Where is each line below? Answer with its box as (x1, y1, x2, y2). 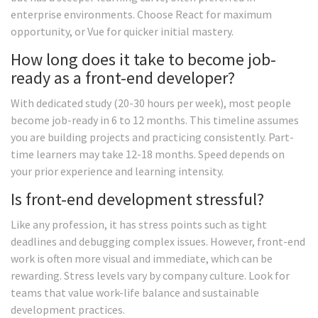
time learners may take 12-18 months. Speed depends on (11, 147, 285, 162)
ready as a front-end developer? (11, 67, 235, 89)
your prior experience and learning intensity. (11, 164, 224, 179)
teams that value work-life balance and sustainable (11, 285, 259, 300)
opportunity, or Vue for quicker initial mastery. (11, 24, 234, 39)
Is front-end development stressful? (11, 188, 264, 211)
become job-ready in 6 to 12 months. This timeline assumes (11, 113, 299, 128)
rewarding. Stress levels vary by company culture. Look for (11, 268, 290, 283)
